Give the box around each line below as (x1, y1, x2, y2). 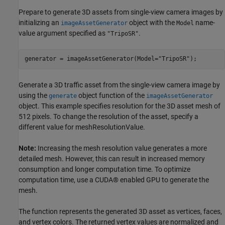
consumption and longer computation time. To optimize (19, 165, 190, 173)
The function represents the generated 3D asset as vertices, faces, (19, 207, 222, 215)
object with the (128, 18, 176, 27)
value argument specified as (19, 29, 107, 37)
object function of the (77, 91, 146, 99)
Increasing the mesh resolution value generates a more (38, 144, 207, 152)
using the (19, 91, 49, 99)
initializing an (19, 18, 61, 27)
